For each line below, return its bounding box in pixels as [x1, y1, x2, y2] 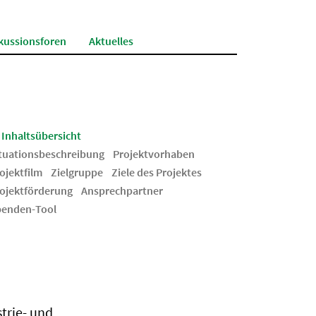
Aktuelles [89, 34, 133, 48]
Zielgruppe [51, 165, 103, 179]
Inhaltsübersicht [1, 128, 81, 142]
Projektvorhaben [113, 147, 195, 161]
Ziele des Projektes [111, 165, 202, 179]
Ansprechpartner [81, 183, 163, 197]
